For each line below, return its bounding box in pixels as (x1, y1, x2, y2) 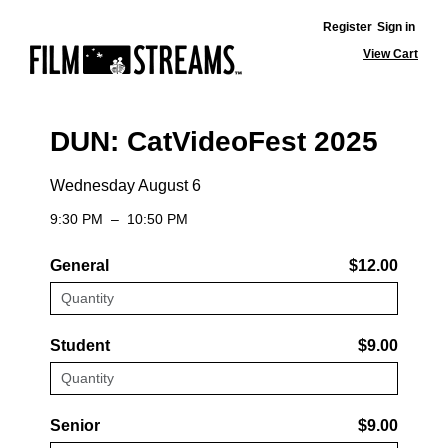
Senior (50, 417, 100, 434)
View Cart (363, 47, 418, 61)
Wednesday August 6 (50, 177, 201, 194)
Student (50, 337, 110, 354)
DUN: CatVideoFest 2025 (50, 126, 378, 157)
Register (323, 20, 372, 34)
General (50, 257, 109, 274)
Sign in (377, 20, 415, 34)
